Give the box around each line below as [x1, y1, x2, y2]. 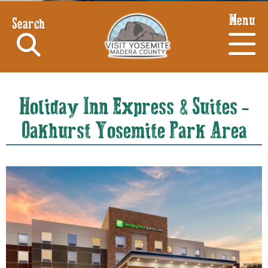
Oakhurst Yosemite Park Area [21, 120, 247, 144]
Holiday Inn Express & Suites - [19, 96, 249, 120]
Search [12, 16, 45, 33]
